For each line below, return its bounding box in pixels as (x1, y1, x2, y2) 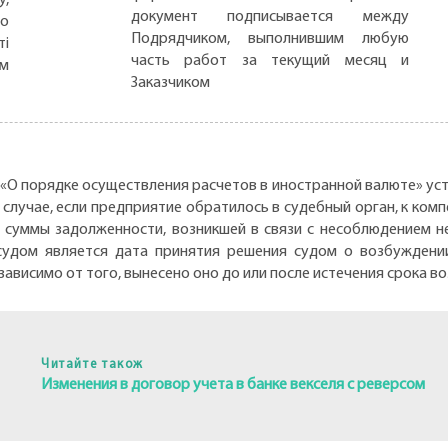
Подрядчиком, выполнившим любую (130, 30, 409, 47)
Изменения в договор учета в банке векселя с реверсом (40, 376, 425, 393)
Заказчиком (130, 74, 210, 91)
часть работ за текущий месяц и (130, 52, 409, 69)
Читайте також (40, 357, 145, 371)
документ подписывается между (130, 8, 409, 25)
